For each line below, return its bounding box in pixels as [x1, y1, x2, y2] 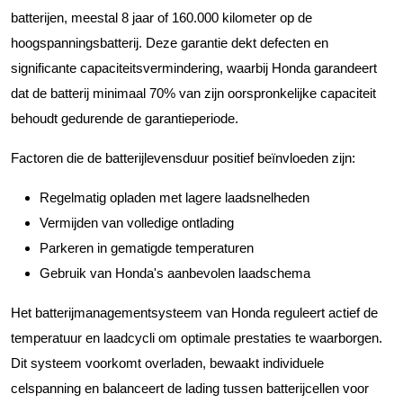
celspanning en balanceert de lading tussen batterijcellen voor [11, 380, 369, 396]
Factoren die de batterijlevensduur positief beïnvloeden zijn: [11, 149, 355, 166]
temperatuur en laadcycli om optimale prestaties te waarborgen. [11, 329, 382, 345]
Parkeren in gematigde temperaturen [40, 239, 254, 255]
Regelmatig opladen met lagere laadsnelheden [40, 189, 309, 205]
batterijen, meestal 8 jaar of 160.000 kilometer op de [11, 9, 312, 25]
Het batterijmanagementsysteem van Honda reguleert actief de [11, 304, 378, 320]
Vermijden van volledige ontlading [40, 214, 234, 230]
